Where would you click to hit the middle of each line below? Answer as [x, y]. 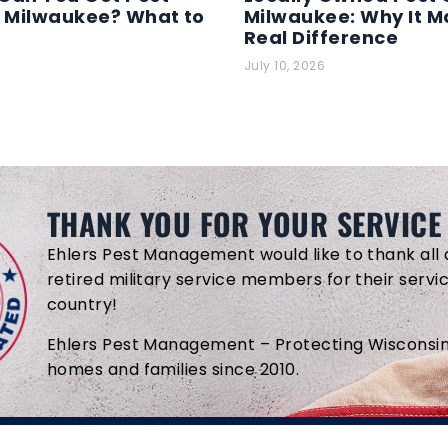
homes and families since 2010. [173, 369]
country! [82, 304]
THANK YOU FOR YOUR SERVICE [244, 223]
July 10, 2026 [285, 65]
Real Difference [321, 37]
